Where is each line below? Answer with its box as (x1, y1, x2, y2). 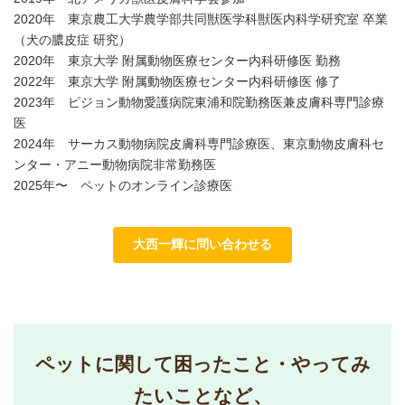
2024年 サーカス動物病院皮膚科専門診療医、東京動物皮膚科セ (14, 137, 384, 152)
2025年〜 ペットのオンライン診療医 (14, 178, 232, 193)
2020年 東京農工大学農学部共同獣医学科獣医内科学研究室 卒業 (14, 12, 388, 27)
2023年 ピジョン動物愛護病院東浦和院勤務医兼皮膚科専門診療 (14, 95, 384, 110)
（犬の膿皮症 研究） (14, 33, 131, 48)
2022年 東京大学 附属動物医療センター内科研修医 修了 (14, 74, 341, 89)
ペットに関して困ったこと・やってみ (34, 353, 371, 374)
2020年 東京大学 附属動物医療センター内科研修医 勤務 (14, 53, 341, 69)
